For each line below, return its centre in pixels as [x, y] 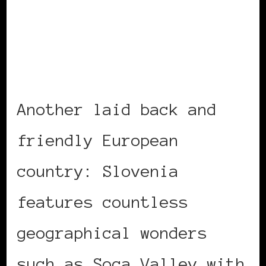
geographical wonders [112, 233]
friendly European [98, 140]
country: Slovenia [98, 171]
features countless [103, 202]
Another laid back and [117, 110]
